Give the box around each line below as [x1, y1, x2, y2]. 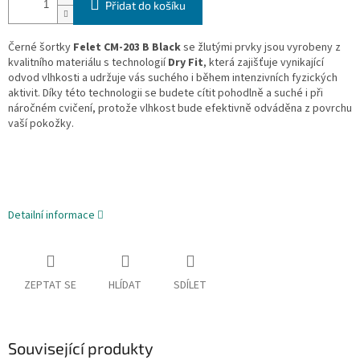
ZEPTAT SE [24, 277, 76, 294]
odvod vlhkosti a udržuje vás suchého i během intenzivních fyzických [8, 70, 337, 87]
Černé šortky [8, 39, 73, 56]
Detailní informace [8, 207, 95, 224]
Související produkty [8, 338, 153, 358]
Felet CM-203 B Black [73, 39, 181, 56]
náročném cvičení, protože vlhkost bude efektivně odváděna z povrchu [8, 100, 352, 117]
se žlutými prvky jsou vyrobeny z [181, 39, 341, 56]
